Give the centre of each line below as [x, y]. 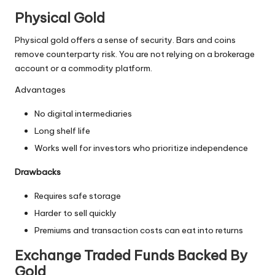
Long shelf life [62, 131]
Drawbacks [38, 172]
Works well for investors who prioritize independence [141, 148]
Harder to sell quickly [76, 213]
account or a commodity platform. [83, 68]
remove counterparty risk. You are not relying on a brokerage [135, 54]
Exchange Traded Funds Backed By [131, 256]
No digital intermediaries [83, 114]
